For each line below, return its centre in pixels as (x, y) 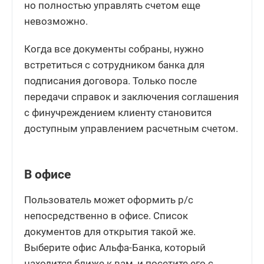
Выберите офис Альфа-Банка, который (115, 247)
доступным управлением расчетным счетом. (131, 128)
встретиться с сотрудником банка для (114, 65)
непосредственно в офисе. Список (106, 215)
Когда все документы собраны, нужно (114, 49)
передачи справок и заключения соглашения (131, 96)
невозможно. (56, 21)
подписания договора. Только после (110, 80)
